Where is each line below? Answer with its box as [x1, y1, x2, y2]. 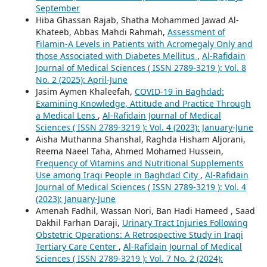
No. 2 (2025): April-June [35, 73, 128, 85]
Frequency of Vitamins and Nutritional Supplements [35, 157, 244, 169]
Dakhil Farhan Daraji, [35, 216, 122, 228]
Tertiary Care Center [35, 240, 119, 252]
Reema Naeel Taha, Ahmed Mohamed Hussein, [35, 145, 223, 157]
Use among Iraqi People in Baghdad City [35, 169, 200, 181]
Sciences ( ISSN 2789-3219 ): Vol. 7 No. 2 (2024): [35, 252, 223, 264]
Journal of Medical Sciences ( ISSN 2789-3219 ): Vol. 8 [35, 61, 246, 73]
